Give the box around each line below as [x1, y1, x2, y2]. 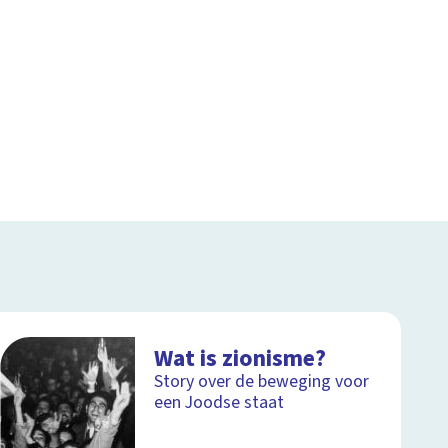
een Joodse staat [154, 389, 285, 415]
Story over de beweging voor [154, 368, 370, 394]
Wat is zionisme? [154, 341, 327, 375]
